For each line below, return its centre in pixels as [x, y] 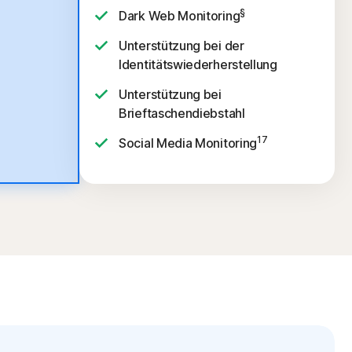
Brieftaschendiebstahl [182, 113]
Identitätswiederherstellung [198, 64]
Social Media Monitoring [188, 143]
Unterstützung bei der [181, 46]
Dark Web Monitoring [180, 16]
